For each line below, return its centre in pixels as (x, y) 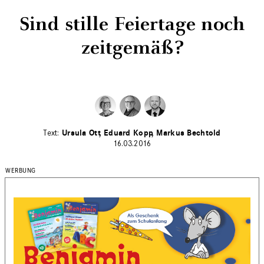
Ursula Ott (81, 133)
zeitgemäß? (132, 48)
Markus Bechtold (189, 133)
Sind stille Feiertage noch (132, 24)
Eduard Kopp (129, 133)
